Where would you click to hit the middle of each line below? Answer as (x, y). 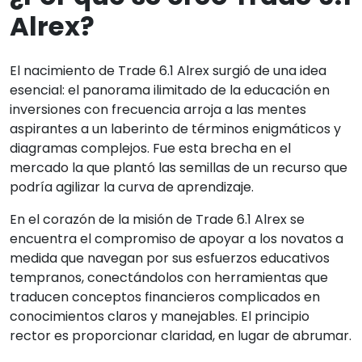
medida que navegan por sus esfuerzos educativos (170, 258)
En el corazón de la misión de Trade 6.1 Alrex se (157, 219)
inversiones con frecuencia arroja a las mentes (158, 109)
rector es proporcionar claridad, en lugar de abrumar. (181, 335)
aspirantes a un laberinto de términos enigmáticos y (175, 128)
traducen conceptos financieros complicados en (165, 297)
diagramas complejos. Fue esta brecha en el (150, 148)
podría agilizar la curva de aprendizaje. (132, 187)
